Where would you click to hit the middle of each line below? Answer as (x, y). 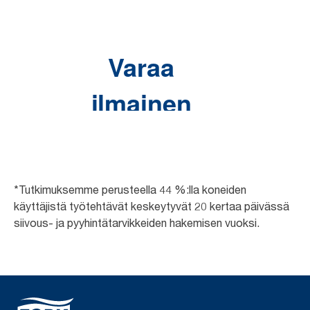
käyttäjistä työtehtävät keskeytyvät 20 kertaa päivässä (152, 206)
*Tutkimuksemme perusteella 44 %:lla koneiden (130, 190)
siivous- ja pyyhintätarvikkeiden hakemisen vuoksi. (137, 223)
